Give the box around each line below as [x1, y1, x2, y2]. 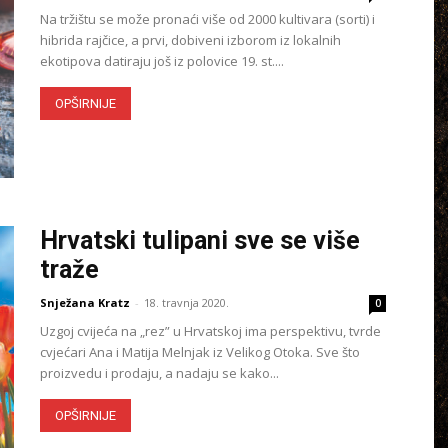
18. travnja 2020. [144, 295, 229, 310]
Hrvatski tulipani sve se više [40, 226, 360, 255]
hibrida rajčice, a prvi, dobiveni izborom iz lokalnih [40, 31, 341, 49]
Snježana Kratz [40, 295, 130, 310]
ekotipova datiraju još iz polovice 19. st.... [40, 52, 284, 70]
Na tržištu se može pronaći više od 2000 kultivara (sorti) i [40, 10, 375, 28]
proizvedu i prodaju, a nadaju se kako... [40, 364, 279, 382]
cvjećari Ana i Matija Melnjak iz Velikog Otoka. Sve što [40, 343, 360, 361]
